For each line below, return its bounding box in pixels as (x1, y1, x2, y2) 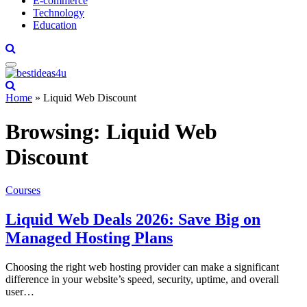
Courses (5, 184, 40, 197)
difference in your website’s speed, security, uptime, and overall (5, 273, 279, 286)
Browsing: (5, 119, 106, 144)
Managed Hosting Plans (5, 229, 173, 247)
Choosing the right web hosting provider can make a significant (5, 261, 279, 273)
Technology (33, 7, 84, 19)
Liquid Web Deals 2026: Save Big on (5, 210, 260, 229)
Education (33, 19, 77, 32)
